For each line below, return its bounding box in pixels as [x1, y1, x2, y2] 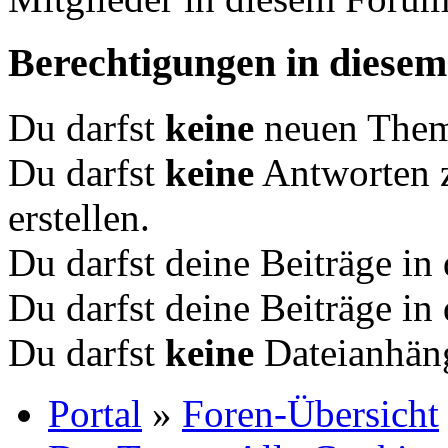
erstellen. [8, 195, 150, 239]
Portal [48, 391, 142, 435]
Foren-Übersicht [182, 391, 439, 435]
